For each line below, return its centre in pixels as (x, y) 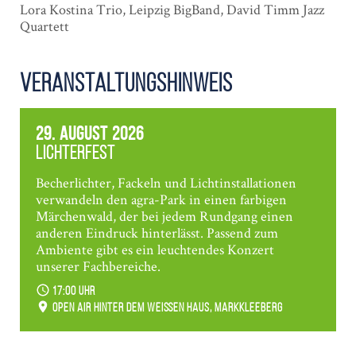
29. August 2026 (90, 133)
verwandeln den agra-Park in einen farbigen (161, 199)
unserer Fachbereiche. (98, 266)
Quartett (44, 26)
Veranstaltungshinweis (126, 83)
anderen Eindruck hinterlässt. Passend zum (157, 232)
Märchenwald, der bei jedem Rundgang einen (164, 216)
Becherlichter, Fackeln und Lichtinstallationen (166, 182)
